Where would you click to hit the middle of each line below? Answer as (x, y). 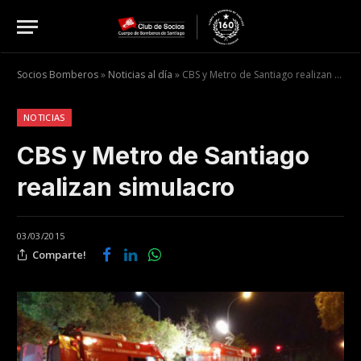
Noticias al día (140, 75)
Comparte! (59, 254)
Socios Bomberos (58, 75)
